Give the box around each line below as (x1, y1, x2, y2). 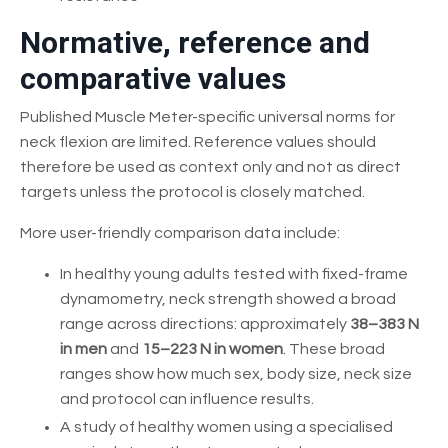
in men (60, 340, 107, 357)
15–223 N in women (142, 340, 283, 357)
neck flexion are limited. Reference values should (20, 133, 376, 150)
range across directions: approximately (60, 315, 350, 332)
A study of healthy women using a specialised (60, 418, 393, 435)
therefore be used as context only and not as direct (20, 158, 401, 175)
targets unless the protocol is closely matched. (20, 183, 365, 200)
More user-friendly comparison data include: (20, 224, 340, 241)
